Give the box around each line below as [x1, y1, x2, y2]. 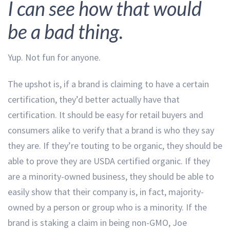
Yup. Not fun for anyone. [8, 51, 101, 63]
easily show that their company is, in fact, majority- [8, 185, 204, 198]
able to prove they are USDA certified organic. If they [8, 155, 210, 167]
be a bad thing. [8, 20, 123, 44]
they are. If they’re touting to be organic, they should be [8, 139, 222, 151]
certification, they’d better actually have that [8, 93, 180, 105]
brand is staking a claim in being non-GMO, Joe [8, 216, 187, 228]
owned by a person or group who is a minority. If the [8, 201, 207, 213]
